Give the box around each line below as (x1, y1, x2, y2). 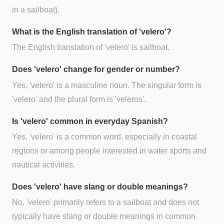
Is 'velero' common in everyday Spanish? (12, 116, 168, 125)
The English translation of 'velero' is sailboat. (12, 43, 169, 52)
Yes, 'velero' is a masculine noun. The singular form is (12, 80, 201, 89)
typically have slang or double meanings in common (12, 211, 195, 220)
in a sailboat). (12, 5, 59, 14)
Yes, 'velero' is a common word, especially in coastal (12, 132, 197, 141)
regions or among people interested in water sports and (12, 146, 206, 155)
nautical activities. (12, 160, 75, 169)
